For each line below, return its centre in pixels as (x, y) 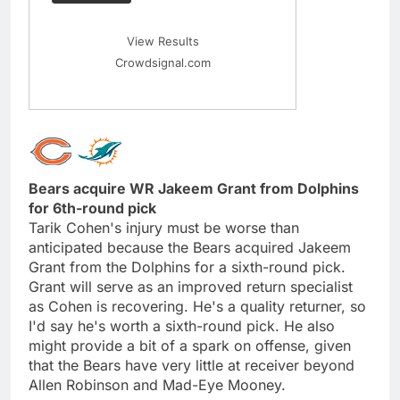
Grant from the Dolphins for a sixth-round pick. (187, 267)
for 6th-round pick (92, 208)
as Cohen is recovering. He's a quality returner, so (197, 306)
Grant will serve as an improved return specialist (191, 286)
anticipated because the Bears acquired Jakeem (190, 247)
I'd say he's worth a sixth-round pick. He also (182, 325)
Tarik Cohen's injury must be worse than (164, 227)
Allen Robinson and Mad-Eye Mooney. (157, 384)
